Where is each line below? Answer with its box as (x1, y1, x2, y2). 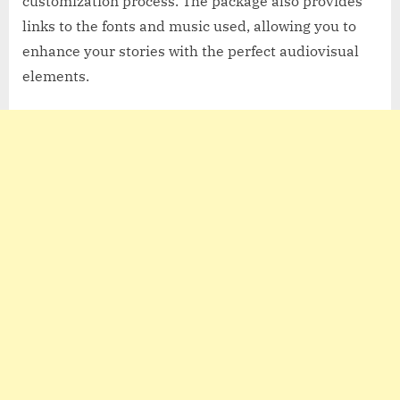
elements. (22, 66, 89, 85)
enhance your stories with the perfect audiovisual (22, 41, 359, 60)
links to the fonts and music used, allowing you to (22, 16, 356, 35)
